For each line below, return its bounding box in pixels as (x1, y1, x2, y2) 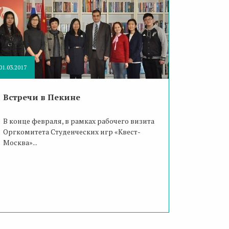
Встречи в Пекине (3, 91, 80, 103)
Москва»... (3, 137, 37, 147)
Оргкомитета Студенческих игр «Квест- (3, 126, 141, 136)
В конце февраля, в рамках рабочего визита (3, 116, 154, 126)
